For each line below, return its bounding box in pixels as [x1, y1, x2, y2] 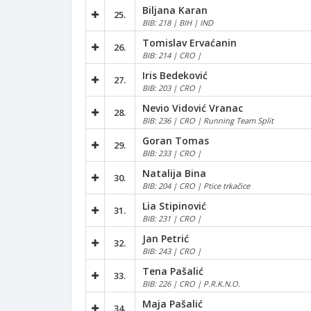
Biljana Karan [142, 3, 208, 17]
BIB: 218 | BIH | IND [142, 17, 213, 28]
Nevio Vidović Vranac [142, 101, 243, 115]
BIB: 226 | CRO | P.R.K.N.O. [142, 278, 240, 289]
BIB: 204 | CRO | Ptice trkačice [142, 180, 250, 191]
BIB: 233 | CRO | [142, 147, 201, 158]
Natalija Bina [142, 166, 206, 180]
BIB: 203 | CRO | [142, 82, 201, 93]
